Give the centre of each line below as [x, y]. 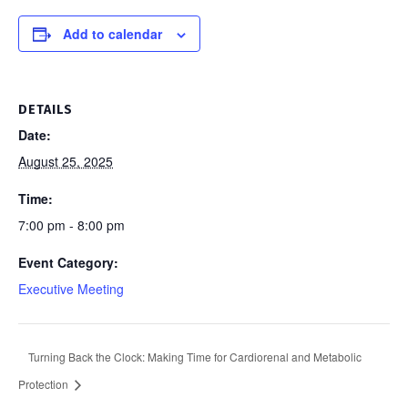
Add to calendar [112, 34]
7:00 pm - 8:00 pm [71, 225]
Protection [45, 383]
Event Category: [68, 263]
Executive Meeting [71, 289]
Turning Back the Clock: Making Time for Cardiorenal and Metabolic [195, 357]
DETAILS [46, 110]
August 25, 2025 [66, 162]
